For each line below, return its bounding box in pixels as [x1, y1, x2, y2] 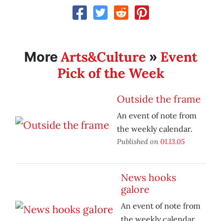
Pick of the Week [57, 65, 164, 82]
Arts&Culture [60, 48, 146, 66]
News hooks [121, 171, 176, 184]
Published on [117, 137, 160, 147]
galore [121, 183, 149, 196]
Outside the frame [117, 93, 201, 106]
